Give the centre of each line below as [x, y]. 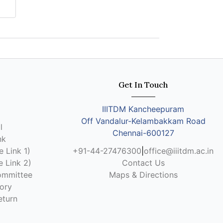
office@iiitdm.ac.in [179, 151]
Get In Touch [143, 85]
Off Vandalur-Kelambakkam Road [143, 121]
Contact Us [143, 163]
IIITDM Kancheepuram [143, 109]
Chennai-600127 [143, 133]
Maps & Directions [143, 175]
